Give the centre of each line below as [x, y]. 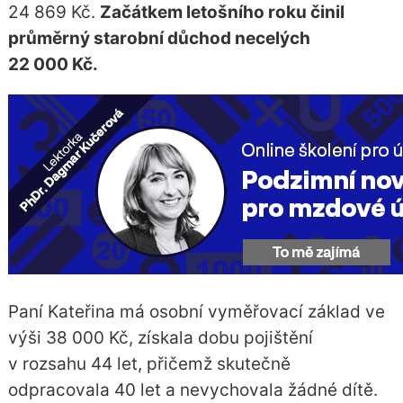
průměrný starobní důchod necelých [159, 38]
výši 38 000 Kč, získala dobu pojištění [160, 337]
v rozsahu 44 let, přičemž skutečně [149, 363]
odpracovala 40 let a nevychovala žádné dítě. [193, 390]
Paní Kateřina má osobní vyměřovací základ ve [196, 311]
